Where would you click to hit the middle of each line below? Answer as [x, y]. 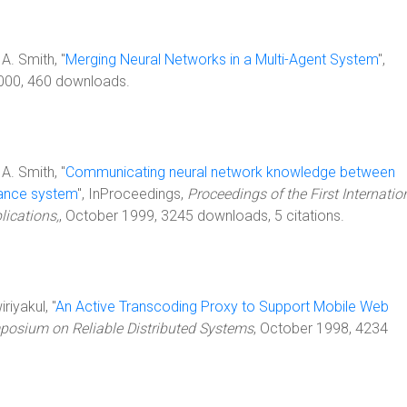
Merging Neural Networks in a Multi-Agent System [222, 60]
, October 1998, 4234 [321, 328]
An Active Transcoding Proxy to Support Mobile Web [222, 307]
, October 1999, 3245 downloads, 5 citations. [202, 216]
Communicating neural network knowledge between [230, 172]
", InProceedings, [132, 194]
